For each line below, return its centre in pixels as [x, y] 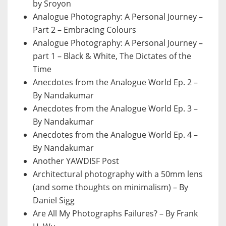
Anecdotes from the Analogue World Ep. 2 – [115, 82]
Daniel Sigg [54, 201]
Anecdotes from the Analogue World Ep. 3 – [115, 109]
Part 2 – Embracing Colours [84, 30]
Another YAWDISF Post [76, 161]
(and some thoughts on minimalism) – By [110, 187]
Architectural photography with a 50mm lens [118, 174]
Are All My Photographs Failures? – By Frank [115, 214]
